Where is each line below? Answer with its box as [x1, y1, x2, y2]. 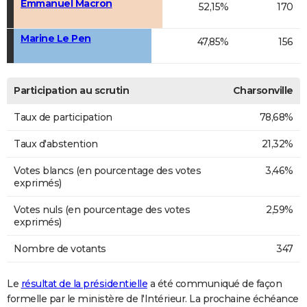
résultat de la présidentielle [21, 278, 147, 291]
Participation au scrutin [14, 84, 129, 97]
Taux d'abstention [14, 138, 98, 151]
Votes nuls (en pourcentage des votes [14, 204, 190, 217]
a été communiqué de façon [147, 278, 282, 291]
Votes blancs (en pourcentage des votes [14, 164, 201, 177]
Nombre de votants [14, 243, 106, 256]
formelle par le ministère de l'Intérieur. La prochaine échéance [7, 293, 299, 306]
